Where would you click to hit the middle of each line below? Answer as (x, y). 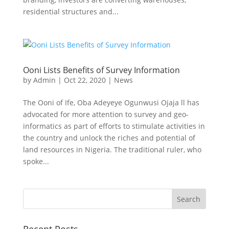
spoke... (36, 161)
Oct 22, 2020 (85, 80)
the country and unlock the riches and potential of (109, 138)
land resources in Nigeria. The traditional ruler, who (112, 150)
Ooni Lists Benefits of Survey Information (101, 70)
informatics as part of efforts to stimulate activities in (114, 126)
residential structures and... (71, 12)
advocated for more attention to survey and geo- (106, 114)
